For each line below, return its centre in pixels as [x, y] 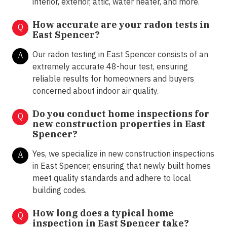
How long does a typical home [103, 213]
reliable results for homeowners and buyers [113, 79]
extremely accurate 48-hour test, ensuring [110, 67]
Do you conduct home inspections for [121, 114]
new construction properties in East [119, 124]
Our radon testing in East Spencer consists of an [120, 54]
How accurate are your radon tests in [121, 25]
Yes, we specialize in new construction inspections [123, 154]
